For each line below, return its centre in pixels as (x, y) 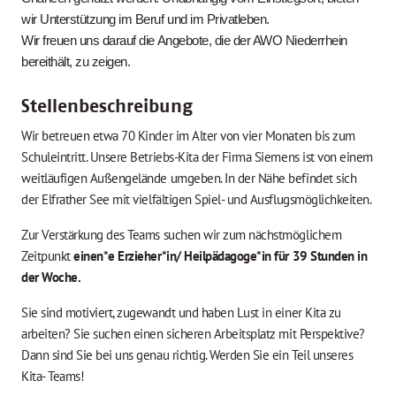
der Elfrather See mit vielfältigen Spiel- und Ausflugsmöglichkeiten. (198, 200)
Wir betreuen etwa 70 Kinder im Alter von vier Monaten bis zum (188, 136)
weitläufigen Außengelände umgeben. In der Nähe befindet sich (189, 179)
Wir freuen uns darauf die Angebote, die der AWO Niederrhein (184, 41)
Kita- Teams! (53, 377)
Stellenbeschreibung (107, 107)
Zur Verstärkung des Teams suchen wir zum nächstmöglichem (182, 235)
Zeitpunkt (48, 256)
